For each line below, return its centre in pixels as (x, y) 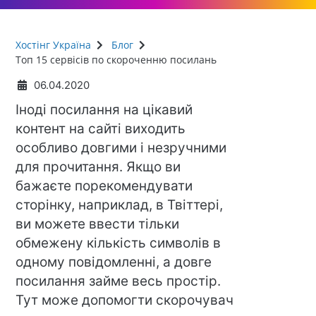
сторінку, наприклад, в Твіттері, (120, 205)
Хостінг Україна (54, 44)
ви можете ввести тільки (98, 224)
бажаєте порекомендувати (104, 186)
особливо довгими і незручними (121, 147)
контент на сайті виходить (101, 128)
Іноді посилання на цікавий (104, 109)
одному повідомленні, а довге (114, 262)
